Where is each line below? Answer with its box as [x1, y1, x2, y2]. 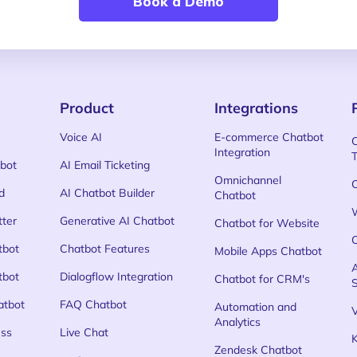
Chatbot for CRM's [214, 272, 311, 286]
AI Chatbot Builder [60, 186, 155, 200]
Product [60, 99, 115, 117]
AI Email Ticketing [60, 158, 151, 172]
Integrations [214, 99, 299, 117]
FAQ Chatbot [60, 297, 127, 312]
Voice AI [60, 130, 103, 144]
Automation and [214, 300, 297, 314]
